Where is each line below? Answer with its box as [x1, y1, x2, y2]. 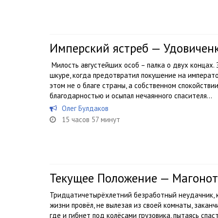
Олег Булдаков [62, 104, 109, 113]
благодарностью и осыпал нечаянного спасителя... [50, 91, 212, 100]
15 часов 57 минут [62, 115, 120, 124]
